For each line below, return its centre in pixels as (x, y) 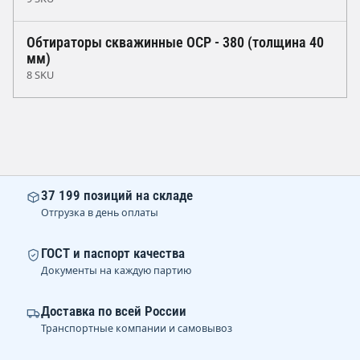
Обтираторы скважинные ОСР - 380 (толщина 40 (175, 43)
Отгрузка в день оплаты (100, 213)
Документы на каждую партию (116, 270)
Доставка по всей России (114, 311)
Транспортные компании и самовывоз (137, 328)
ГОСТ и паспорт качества (113, 253)
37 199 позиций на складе (117, 195)
